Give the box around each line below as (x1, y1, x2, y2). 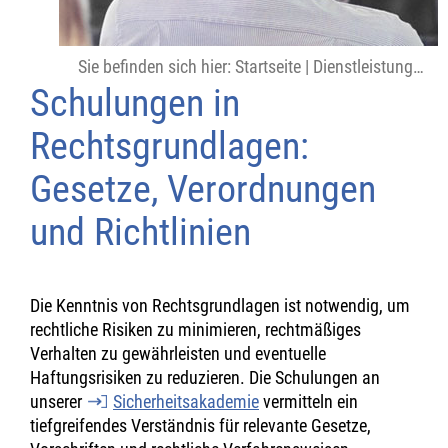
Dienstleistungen (313, 56, 413, 77)
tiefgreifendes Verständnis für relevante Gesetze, (30, 415, 371, 436)
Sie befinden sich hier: (78, 56, 235, 77)
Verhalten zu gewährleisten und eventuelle (30, 343, 326, 364)
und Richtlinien (30, 210, 251, 254)
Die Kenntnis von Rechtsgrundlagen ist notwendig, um (30, 295, 410, 316)
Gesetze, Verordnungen (30, 167, 376, 211)
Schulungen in (30, 81, 240, 125)
